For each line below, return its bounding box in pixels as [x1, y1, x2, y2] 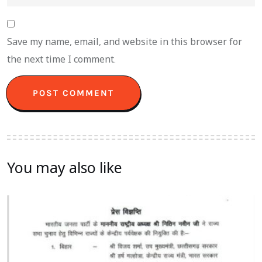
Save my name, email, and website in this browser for [7, 35, 242, 48]
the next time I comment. [7, 53, 116, 65]
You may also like [7, 157, 122, 177]
